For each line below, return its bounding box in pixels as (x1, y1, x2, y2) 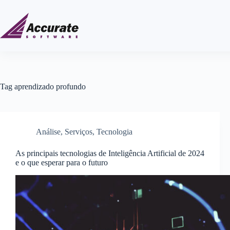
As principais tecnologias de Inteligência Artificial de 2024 (15, 149, 204, 158)
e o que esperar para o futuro (15, 158, 108, 167)
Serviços (65, 127, 92, 136)
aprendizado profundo (12, 82, 86, 91)
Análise (36, 127, 61, 136)
